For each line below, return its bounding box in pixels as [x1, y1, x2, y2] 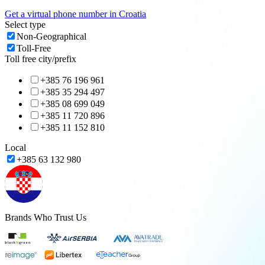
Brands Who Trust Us [5, 212, 86, 222]
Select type [5, 19, 46, 30]
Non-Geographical [17, 31, 86, 41]
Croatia [119, 8, 146, 19]
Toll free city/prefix [5, 53, 76, 64]
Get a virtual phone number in [5, 8, 119, 19]
